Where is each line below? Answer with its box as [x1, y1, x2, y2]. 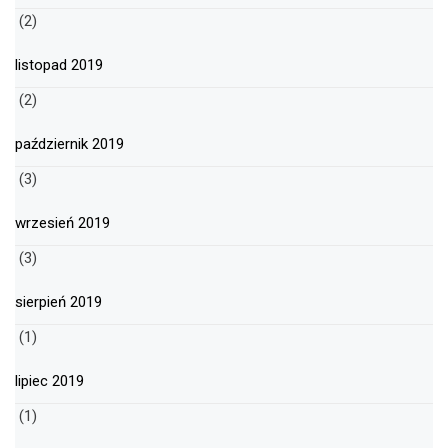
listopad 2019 [15, 56, 103, 75]
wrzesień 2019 [15, 214, 110, 233]
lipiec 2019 [15, 372, 84, 391]
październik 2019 [15, 135, 124, 154]
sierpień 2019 [15, 293, 102, 312]
